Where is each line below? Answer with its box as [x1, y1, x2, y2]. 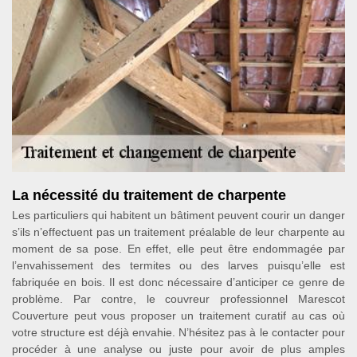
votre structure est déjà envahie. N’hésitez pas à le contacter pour [12, 326, 345, 339]
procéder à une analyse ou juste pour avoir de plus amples [12, 343, 345, 355]
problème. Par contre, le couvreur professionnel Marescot [12, 292, 345, 305]
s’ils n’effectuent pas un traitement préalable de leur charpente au [12, 226, 345, 238]
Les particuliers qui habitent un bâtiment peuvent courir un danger [12, 209, 345, 222]
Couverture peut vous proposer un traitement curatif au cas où [12, 309, 345, 322]
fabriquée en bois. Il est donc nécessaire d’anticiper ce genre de [12, 276, 345, 288]
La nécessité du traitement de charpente [12, 187, 286, 203]
